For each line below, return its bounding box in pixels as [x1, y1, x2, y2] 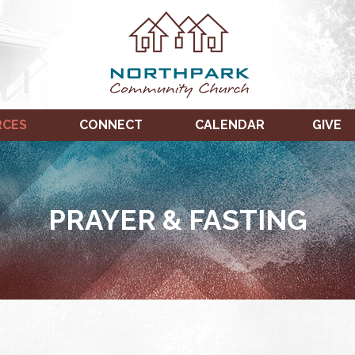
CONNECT [79, 117, 143, 132]
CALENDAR [195, 117, 265, 132]
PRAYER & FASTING [48, 204, 307, 236]
